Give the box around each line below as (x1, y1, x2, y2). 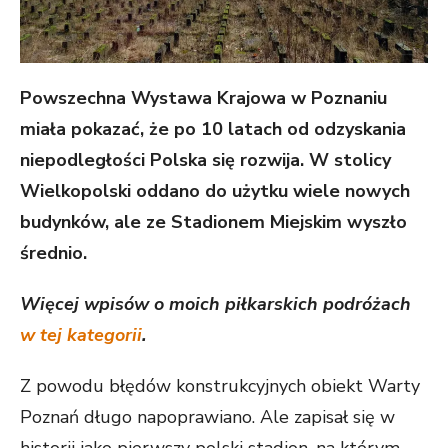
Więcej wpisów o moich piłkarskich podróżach (20, 292, 411, 316)
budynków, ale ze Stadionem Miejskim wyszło (20, 210, 407, 234)
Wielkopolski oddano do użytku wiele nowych (20, 179, 410, 203)
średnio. (20, 241, 87, 265)
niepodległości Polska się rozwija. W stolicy (20, 148, 391, 172)
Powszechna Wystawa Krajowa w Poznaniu (20, 86, 387, 110)
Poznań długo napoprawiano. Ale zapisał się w (20, 405, 395, 429)
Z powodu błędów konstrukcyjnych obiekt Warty (20, 374, 420, 398)
